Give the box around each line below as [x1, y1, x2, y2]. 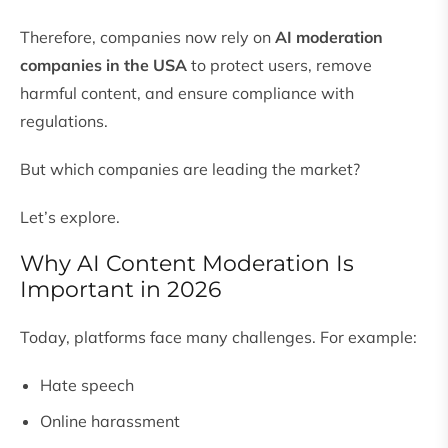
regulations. [20, 111, 108, 132]
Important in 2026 [20, 276, 221, 304]
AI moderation [275, 27, 383, 48]
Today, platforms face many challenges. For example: [20, 327, 417, 348]
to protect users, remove [187, 55, 372, 76]
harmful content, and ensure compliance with [20, 83, 354, 104]
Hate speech [40, 375, 134, 396]
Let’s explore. [20, 207, 120, 228]
